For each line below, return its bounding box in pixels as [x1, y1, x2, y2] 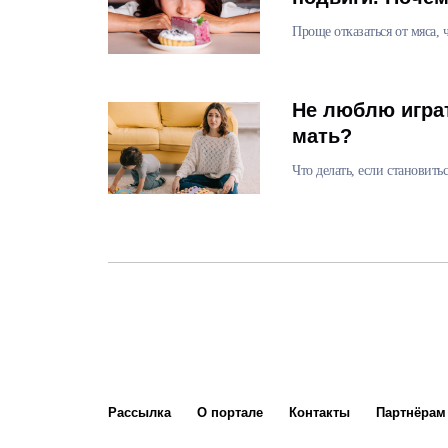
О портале [197, 404, 263, 420]
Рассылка [108, 404, 171, 420]
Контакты [289, 404, 350, 420]
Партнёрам [376, 404, 446, 420]
